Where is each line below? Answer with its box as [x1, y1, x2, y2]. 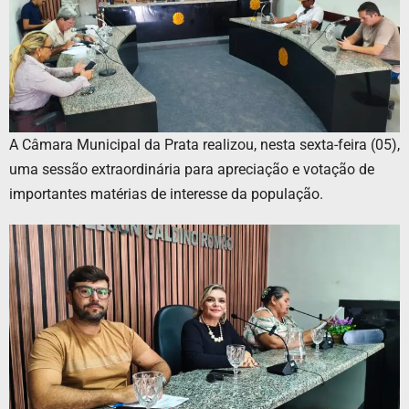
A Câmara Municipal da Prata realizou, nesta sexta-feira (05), [9, 136, 400, 154]
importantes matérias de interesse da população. [9, 185, 323, 204]
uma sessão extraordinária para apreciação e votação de [9, 161, 374, 179]
